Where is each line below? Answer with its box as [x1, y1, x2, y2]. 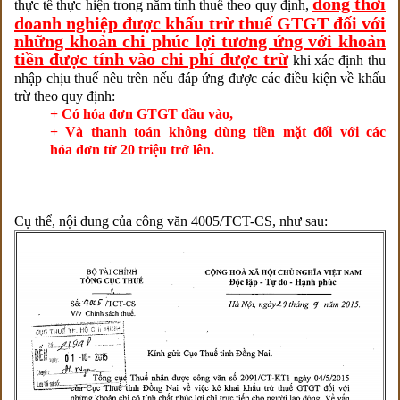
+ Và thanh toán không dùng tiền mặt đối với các [50, 123, 386, 139]
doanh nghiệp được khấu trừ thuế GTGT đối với [14, 12, 386, 33]
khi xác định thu [287, 52, 387, 68]
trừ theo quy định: [14, 87, 115, 104]
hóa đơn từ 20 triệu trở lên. [50, 141, 214, 157]
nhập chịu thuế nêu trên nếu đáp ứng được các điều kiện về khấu [14, 70, 386, 86]
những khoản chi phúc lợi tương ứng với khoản [14, 30, 386, 51]
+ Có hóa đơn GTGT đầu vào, [50, 105, 233, 121]
